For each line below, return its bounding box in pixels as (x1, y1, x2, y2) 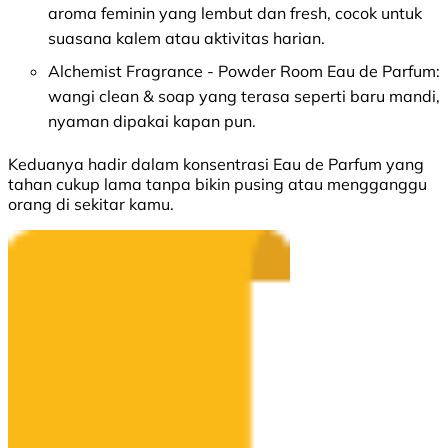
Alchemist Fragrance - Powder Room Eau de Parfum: (48, 61, 440, 82)
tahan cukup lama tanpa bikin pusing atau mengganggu (8, 174, 427, 195)
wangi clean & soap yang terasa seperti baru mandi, (48, 86, 440, 107)
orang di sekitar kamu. (8, 194, 174, 215)
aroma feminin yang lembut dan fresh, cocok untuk (48, 3, 422, 24)
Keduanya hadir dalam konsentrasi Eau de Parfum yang (8, 154, 424, 175)
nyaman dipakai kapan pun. (48, 111, 256, 132)
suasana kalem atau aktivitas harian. (48, 28, 325, 49)
